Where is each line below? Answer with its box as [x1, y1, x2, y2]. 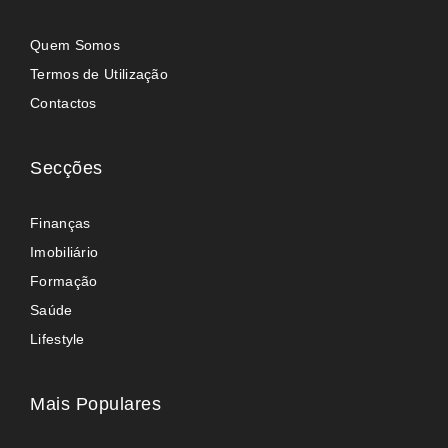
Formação [30, 272, 98, 289]
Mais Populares [30, 393, 161, 414]
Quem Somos [30, 36, 120, 53]
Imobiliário [30, 243, 99, 260]
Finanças [30, 214, 91, 231]
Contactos [30, 94, 97, 111]
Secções [30, 157, 103, 178]
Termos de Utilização [30, 65, 168, 82]
